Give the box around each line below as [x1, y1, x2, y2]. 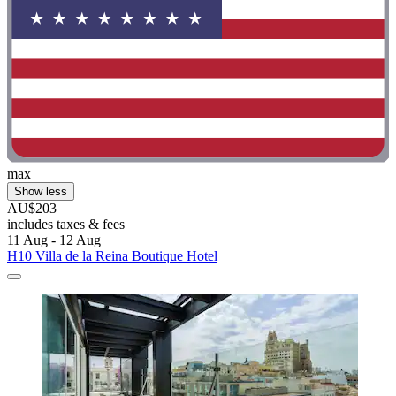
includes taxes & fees [7, 217, 125, 232]
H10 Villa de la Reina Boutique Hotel [7, 248, 217, 264]
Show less [14, 185, 67, 199]
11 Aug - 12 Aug [7, 232, 101, 248]
